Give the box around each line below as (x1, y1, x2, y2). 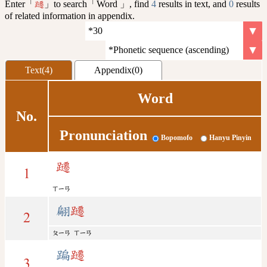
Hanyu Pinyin (209, 133, 252, 142)
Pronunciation (59, 128, 147, 144)
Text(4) (25, 64, 52, 75)
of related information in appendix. (5, 10, 135, 21)
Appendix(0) (94, 64, 142, 75)
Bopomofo (160, 133, 193, 142)
